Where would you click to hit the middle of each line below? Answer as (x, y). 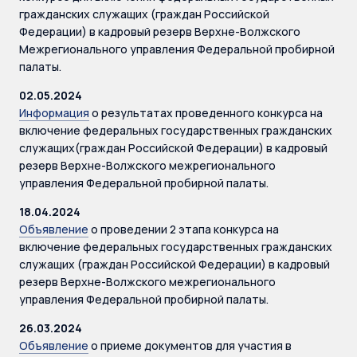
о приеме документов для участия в (190, 345)
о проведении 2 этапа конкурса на (184, 229)
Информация (54, 113)
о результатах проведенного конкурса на (206, 113)
